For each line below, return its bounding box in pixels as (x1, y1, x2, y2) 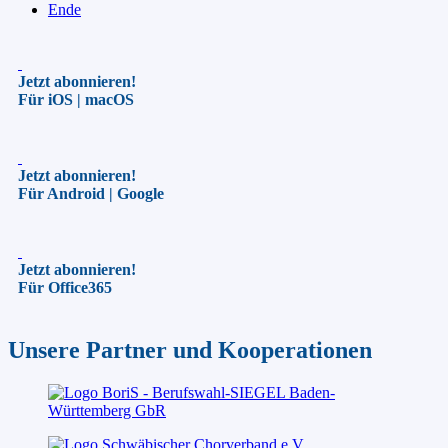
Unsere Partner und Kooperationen (8, 336, 372, 363)
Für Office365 (18, 278, 112, 296)
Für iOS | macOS (18, 90, 134, 108)
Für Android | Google (18, 184, 164, 202)
